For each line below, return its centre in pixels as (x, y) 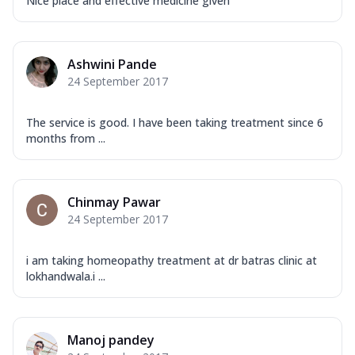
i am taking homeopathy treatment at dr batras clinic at (172, 260)
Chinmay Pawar (114, 202)
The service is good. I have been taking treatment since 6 (175, 122)
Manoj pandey (111, 340)
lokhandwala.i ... (66, 276)
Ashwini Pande (112, 64)
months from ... (66, 138)
